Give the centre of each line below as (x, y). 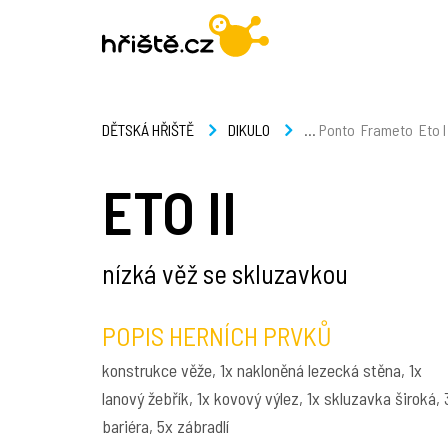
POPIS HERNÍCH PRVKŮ (217, 335)
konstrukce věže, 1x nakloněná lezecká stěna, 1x (262, 370)
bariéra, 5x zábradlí (165, 426)
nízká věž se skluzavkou (225, 273)
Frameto (387, 129)
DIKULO (249, 130)
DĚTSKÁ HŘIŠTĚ (148, 130)
